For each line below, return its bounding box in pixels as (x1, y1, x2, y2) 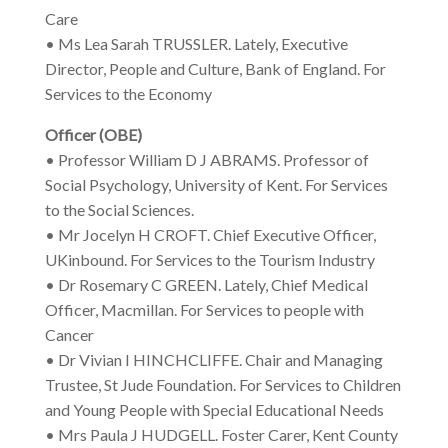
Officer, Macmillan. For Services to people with (44, 300, 364, 320)
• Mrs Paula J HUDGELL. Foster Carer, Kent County (44, 425, 398, 445)
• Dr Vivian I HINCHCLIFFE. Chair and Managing (44, 350, 383, 370)
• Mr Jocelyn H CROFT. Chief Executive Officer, (44, 225, 376, 245)
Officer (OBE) (44, 125, 142, 145)
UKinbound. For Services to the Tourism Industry (44, 250, 375, 270)
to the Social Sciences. (44, 200, 194, 220)
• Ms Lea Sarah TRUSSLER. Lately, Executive (44, 34, 348, 54)
